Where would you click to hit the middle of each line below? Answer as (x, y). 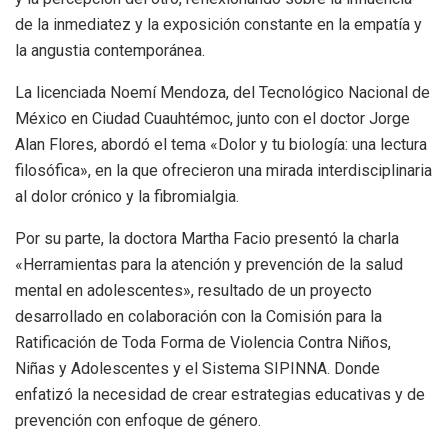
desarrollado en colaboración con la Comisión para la (198, 317)
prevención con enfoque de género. (138, 421)
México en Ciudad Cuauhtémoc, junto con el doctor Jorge (212, 119)
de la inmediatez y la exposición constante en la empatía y (218, 25)
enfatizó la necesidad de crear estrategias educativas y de (220, 395)
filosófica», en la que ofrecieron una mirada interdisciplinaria (223, 171)
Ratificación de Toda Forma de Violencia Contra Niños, (203, 343)
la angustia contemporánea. (110, 51)
